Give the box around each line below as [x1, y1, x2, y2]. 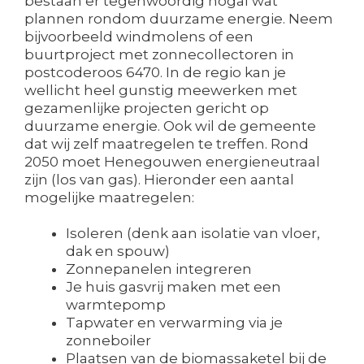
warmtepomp [66, 297, 166, 314]
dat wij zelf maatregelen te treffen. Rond [24, 136, 309, 153]
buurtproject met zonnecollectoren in [24, 46, 294, 63]
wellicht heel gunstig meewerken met [24, 82, 297, 99]
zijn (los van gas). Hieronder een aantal [24, 171, 294, 188]
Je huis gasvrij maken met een [66, 279, 281, 296]
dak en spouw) [66, 243, 170, 260]
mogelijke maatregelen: [24, 189, 194, 206]
